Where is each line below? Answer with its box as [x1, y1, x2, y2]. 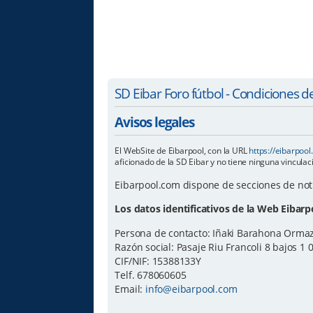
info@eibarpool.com [145, 282, 238, 296]
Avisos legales [115, 112, 194, 132]
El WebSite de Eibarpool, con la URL [115, 145, 249, 157]
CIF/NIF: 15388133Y [115, 254, 201, 268]
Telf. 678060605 [115, 268, 187, 282]
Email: [115, 282, 146, 296]
